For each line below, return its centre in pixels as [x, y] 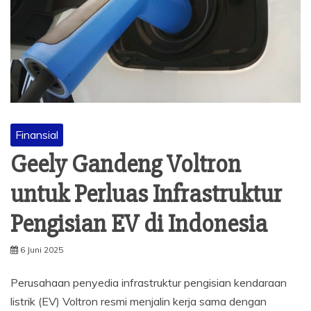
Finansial [37, 134]
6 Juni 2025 [42, 249]
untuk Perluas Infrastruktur [146, 194]
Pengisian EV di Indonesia [139, 224]
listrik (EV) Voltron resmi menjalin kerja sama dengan [138, 301]
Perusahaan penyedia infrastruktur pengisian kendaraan [149, 282]
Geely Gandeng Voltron [126, 164]
